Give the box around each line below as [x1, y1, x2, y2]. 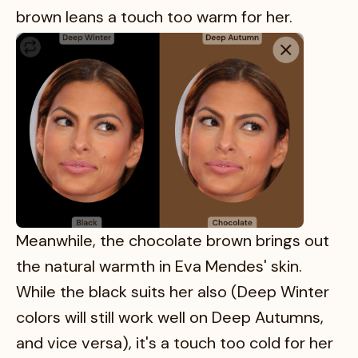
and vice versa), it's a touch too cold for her [16, 332, 333, 354]
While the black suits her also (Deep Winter [16, 281, 329, 303]
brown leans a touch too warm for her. [16, 6, 292, 27]
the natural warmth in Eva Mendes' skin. [16, 256, 302, 277]
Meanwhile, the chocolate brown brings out [16, 230, 329, 252]
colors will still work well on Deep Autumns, [16, 307, 324, 328]
